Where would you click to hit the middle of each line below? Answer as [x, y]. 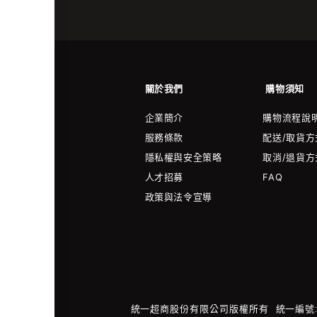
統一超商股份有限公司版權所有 [200, 309]
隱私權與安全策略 [183, 157]
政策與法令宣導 [179, 197]
